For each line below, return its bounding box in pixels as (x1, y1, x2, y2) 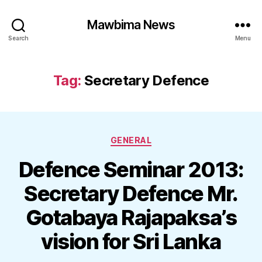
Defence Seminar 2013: (18, 156, 244, 182)
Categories (130, 132, 182, 144)
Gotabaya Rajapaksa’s (25, 204, 237, 230)
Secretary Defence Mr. (24, 180, 238, 206)
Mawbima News (87, 17, 175, 32)
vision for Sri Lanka (41, 228, 221, 254)
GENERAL (110, 135, 152, 145)
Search (8, 34, 29, 42)
